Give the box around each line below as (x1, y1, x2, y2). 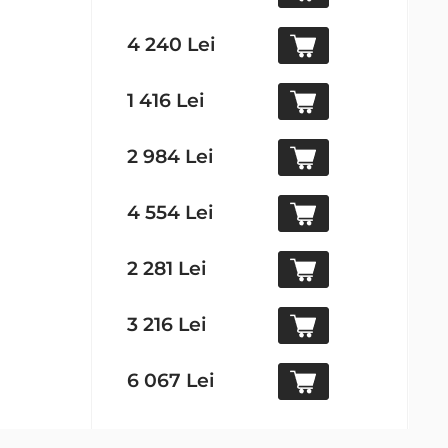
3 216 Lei (127, 312, 207, 336)
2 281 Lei (127, 256, 207, 280)
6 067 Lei (127, 368, 215, 392)
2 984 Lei (127, 144, 214, 168)
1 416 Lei (127, 88, 205, 112)
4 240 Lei (127, 32, 216, 56)
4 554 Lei (127, 200, 214, 224)
